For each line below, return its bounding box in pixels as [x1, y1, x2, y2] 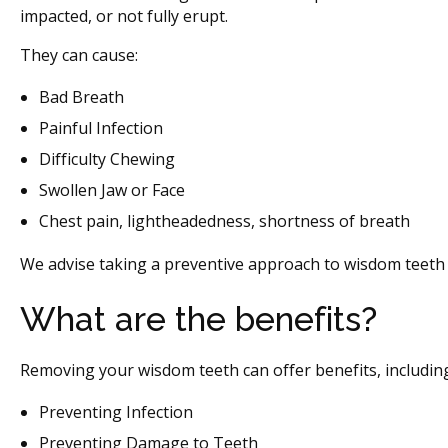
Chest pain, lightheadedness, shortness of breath [39, 210, 411, 233]
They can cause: [20, 44, 138, 67]
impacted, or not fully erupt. [20, 5, 232, 28]
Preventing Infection [39, 400, 194, 423]
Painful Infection [39, 117, 164, 140]
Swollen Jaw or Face [39, 179, 186, 202]
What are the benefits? [20, 298, 377, 339]
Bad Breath [39, 86, 125, 109]
